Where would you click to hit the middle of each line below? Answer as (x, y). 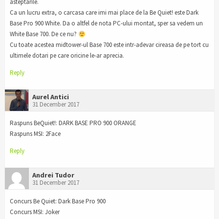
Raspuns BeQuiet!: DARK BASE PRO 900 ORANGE (73, 123)
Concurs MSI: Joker (35, 212)
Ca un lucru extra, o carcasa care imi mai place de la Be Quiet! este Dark (104, 13)
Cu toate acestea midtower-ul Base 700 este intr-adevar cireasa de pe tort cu (109, 45)
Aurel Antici (51, 97)
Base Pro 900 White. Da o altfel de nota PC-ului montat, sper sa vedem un (106, 23)
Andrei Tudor (53, 175)
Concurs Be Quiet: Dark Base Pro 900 (58, 201)
